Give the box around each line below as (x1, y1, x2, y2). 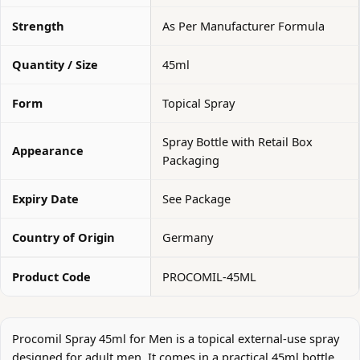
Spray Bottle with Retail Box (162, 133, 313, 150)
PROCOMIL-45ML (162, 268, 256, 285)
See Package (162, 190, 231, 207)
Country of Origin (12, 229, 115, 246)
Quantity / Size (12, 56, 98, 73)
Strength (12, 18, 64, 35)
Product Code (12, 268, 91, 285)
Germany (162, 229, 213, 246)
